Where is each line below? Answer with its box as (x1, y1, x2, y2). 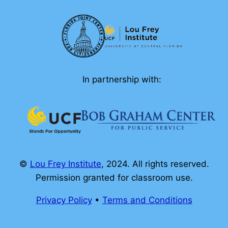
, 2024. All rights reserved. (101, 159, 209, 169)
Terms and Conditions (102, 195, 192, 205)
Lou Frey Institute (30, 159, 101, 169)
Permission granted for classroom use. (35, 173, 193, 183)
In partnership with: (82, 74, 161, 85)
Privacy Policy (36, 195, 92, 205)
